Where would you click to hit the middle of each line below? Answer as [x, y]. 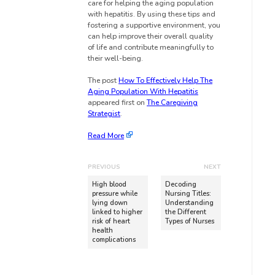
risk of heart [111, 221]
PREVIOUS [104, 167]
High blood [109, 184]
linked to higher [117, 212]
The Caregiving [172, 102]
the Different [186, 212]
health [103, 230]
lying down [110, 203]
